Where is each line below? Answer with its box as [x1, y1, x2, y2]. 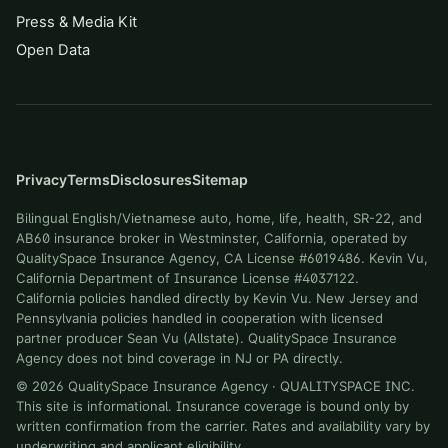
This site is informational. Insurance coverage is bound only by [16, 398, 409, 414]
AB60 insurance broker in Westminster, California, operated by [16, 230, 407, 246]
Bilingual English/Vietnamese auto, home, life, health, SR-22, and [16, 210, 422, 226]
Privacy [16, 171, 67, 188]
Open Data [16, 41, 90, 59]
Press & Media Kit [16, 13, 137, 31]
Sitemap [192, 171, 248, 188]
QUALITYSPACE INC [280, 378, 411, 394]
